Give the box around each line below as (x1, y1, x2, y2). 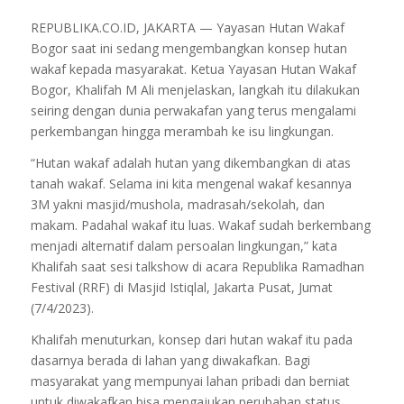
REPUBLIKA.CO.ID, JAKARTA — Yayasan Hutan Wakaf (30, 18, 344, 36)
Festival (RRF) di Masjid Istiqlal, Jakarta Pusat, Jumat (30, 278, 333, 296)
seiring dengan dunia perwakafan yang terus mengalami (30, 101, 356, 119)
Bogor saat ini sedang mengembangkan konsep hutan (30, 39, 347, 57)
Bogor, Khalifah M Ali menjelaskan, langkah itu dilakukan (30, 80, 360, 98)
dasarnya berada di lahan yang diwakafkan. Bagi (30, 351, 310, 369)
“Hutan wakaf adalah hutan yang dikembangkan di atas (30, 153, 351, 171)
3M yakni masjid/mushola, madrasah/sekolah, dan (30, 195, 325, 213)
